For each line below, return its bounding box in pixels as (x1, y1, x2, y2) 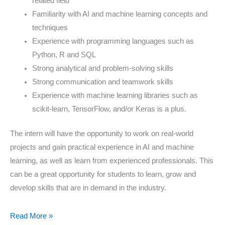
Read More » (10, 211, 53, 220)
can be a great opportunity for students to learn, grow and (10, 170, 196, 178)
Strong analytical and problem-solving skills (32, 64, 173, 72)
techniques (32, 23, 68, 32)
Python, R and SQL (32, 50, 96, 59)
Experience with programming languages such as (32, 37, 194, 45)
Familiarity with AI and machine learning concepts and (32, 10, 207, 18)
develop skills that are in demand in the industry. (10, 183, 166, 192)
